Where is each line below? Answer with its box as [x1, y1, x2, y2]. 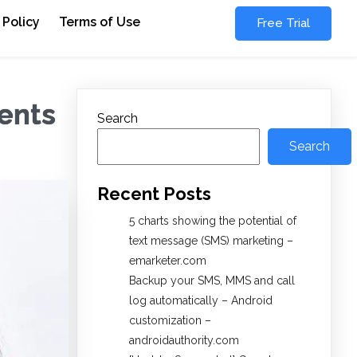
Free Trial [256, 16, 310, 30]
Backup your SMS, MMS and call [129, 274, 295, 288]
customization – [129, 314, 211, 328]
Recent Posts [97, 183, 211, 205]
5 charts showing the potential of [129, 214, 296, 228]
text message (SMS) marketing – [129, 234, 293, 248]
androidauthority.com [129, 334, 239, 347]
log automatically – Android [129, 294, 273, 308]
